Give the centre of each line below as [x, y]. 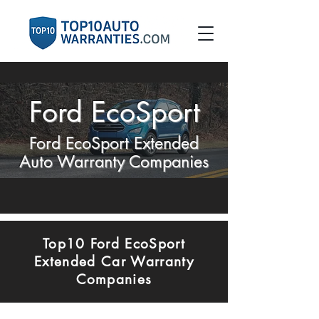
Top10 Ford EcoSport [114, 244]
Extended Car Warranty [114, 262]
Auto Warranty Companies [114, 162]
